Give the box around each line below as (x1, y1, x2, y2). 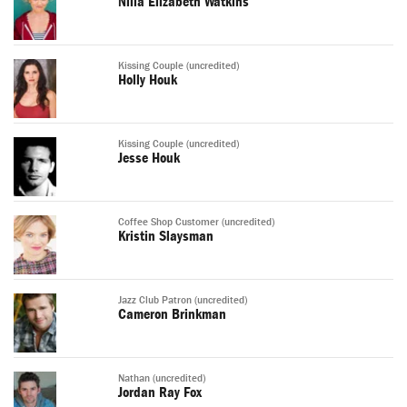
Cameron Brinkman (118, 306, 226, 323)
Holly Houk (118, 72, 177, 89)
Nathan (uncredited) (118, 372, 205, 385)
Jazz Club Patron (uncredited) (118, 294, 247, 307)
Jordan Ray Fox (118, 384, 202, 402)
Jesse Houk (118, 150, 180, 167)
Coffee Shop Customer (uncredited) (118, 216, 274, 229)
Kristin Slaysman (118, 228, 213, 245)
